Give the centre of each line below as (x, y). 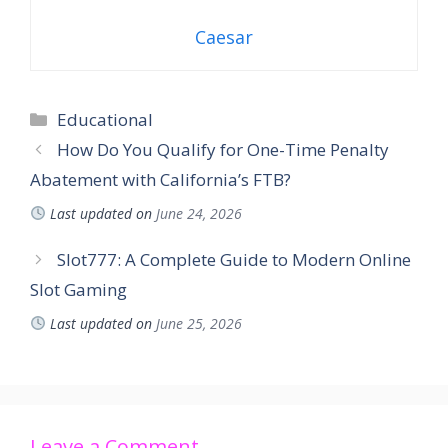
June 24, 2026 (198, 213)
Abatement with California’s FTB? (160, 179)
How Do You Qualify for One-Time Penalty (223, 149)
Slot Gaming (78, 289)
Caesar (224, 36)
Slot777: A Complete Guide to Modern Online (234, 259)
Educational (105, 119)
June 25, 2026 (198, 323)
